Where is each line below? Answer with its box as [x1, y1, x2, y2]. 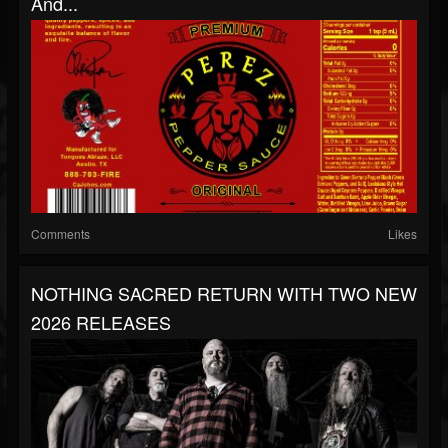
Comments [31, 225, 90, 242]
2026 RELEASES [31, 309, 171, 335]
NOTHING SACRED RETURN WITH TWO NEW [31, 280, 417, 306]
